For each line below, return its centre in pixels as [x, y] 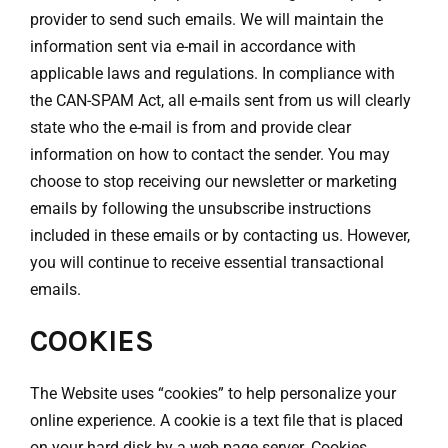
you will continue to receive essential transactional [207, 263]
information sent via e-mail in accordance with [193, 47]
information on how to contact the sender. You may [210, 155]
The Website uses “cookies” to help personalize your [213, 394]
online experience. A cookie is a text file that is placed [216, 421]
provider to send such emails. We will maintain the [206, 20]
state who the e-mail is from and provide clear [190, 128]
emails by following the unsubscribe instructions [200, 209]
